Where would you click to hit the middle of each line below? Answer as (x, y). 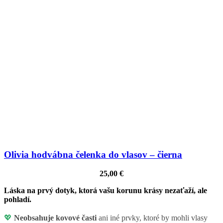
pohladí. (18, 200)
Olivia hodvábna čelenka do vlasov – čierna (93, 154)
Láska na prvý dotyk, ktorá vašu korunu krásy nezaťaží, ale (106, 191)
